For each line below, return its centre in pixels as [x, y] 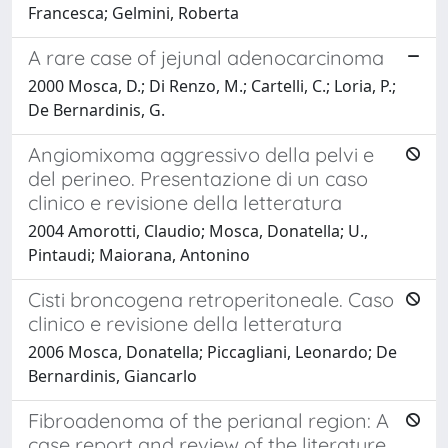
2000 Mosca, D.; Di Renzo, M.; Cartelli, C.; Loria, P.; [212, 85]
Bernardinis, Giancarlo [112, 375]
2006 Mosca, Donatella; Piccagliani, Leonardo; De [212, 351]
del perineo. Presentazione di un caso [198, 178]
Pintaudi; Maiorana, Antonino [139, 254]
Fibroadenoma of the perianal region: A [208, 420]
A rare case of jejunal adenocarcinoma [206, 57]
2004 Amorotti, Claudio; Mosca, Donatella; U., [198, 230]
